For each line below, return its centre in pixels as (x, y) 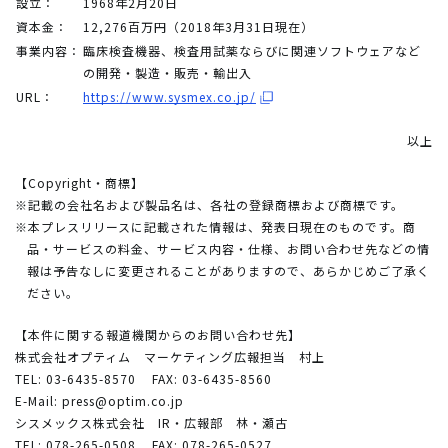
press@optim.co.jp (123, 400)
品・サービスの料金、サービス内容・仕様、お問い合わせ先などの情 (228, 248)
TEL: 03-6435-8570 (75, 378)
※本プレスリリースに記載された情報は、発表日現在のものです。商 (215, 226)
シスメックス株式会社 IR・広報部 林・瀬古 (151, 422)
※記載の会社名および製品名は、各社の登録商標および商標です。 (209, 204)
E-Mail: (38, 400)
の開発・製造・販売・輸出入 (167, 72)
